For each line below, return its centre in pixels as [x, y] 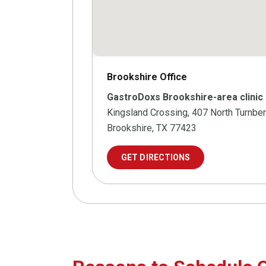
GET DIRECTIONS [156, 158]
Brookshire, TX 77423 [152, 128]
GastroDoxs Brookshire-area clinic [185, 97]
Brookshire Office [147, 77]
